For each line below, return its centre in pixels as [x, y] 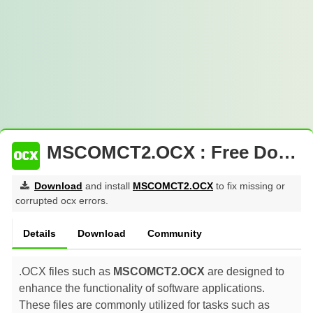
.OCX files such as [66, 272]
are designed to [245, 272]
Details [40, 233]
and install [108, 186]
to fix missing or [249, 186]
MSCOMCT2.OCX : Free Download [162, 152]
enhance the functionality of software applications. [142, 289]
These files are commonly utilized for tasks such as [144, 305]
